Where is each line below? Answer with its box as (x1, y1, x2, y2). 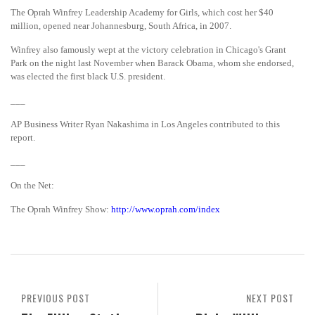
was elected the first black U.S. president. (11, 71, 165, 82)
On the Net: (11, 180, 54, 191)
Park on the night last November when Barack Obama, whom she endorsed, (11, 58, 294, 68)
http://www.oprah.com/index (111, 204, 220, 214)
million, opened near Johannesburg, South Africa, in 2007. (11, 20, 231, 31)
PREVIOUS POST (21, 290, 90, 305)
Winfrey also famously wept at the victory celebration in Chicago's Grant (11, 44, 286, 55)
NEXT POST (246, 290, 294, 305)
